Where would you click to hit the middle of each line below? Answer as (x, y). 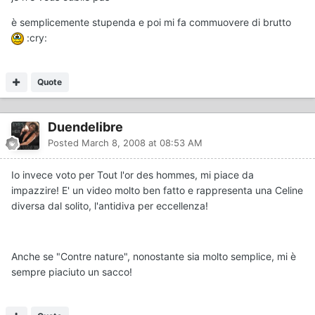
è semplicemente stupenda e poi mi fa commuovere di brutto (151, 22)
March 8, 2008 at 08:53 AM (142, 142)
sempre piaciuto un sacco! (72, 271)
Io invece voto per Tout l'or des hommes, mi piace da (133, 174)
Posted (65, 142)
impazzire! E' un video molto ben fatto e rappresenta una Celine (157, 190)
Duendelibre (85, 127)
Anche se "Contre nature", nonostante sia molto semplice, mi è (154, 256)
